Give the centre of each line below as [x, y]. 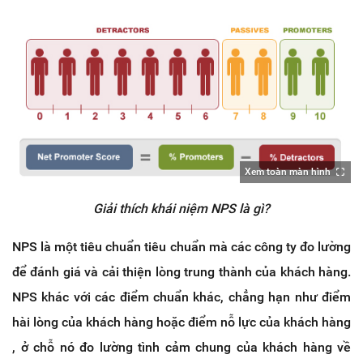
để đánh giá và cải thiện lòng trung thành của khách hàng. [181, 271]
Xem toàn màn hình [288, 171]
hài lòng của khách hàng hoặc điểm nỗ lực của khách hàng [181, 322]
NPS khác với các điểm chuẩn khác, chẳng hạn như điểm [181, 297]
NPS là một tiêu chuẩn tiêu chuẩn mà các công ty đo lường [181, 246]
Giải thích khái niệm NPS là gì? [181, 208]
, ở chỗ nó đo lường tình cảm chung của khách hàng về [181, 347]
